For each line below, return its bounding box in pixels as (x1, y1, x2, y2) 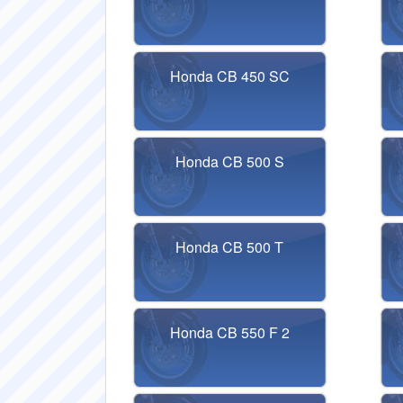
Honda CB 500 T (175, 237, 284, 257)
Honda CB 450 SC (169, 66, 290, 86)
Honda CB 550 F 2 (169, 322, 290, 343)
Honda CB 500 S (175, 151, 284, 172)
